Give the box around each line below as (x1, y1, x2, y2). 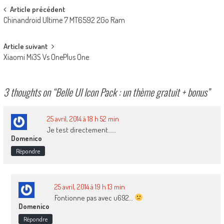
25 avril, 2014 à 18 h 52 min (46, 113, 119, 123)
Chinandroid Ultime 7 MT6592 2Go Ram (3, 14, 125, 25)
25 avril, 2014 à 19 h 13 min (54, 181, 125, 191)
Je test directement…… (46, 124, 116, 134)
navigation (2, 18, 52, 38)
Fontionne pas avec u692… (54, 192, 134, 202)
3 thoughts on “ (3, 84, 55, 99)
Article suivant (3, 41, 47, 51)
